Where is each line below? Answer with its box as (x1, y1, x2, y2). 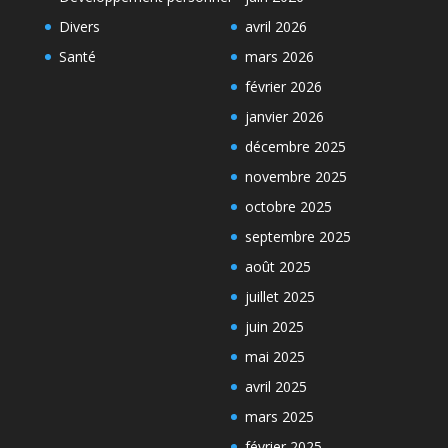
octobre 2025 (244, 196, 332, 216)
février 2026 (244, 76, 322, 96)
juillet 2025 (244, 286, 315, 306)
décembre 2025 (244, 136, 346, 156)
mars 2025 (244, 406, 314, 426)
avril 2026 (244, 16, 307, 36)
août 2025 (244, 256, 311, 276)
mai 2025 (244, 346, 305, 366)
